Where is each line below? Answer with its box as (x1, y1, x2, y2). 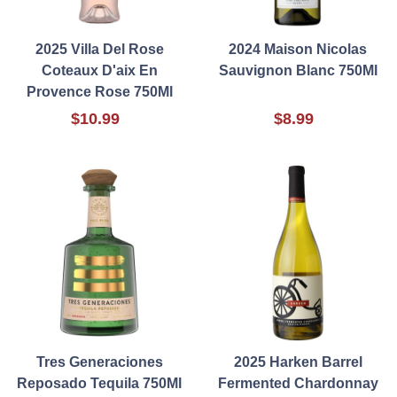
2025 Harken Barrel (233, 354, 362, 370)
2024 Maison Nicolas (229, 42, 367, 58)
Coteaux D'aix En (41, 63, 158, 79)
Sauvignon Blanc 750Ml (218, 63, 378, 79)
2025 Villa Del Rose (35, 42, 164, 58)
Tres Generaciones (35, 354, 163, 370)
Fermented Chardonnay (217, 376, 378, 392)
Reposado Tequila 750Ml (17, 376, 182, 392)
